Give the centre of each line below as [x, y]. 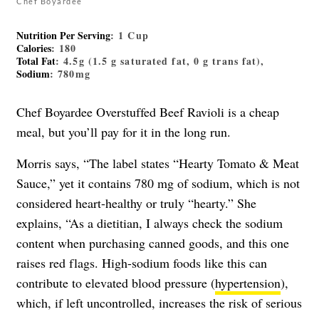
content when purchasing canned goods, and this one [153, 243]
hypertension [248, 283]
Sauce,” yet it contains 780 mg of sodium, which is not [158, 183]
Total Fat [36, 61]
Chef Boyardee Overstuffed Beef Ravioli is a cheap [148, 112]
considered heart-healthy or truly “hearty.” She [136, 203]
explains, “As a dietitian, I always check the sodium [150, 223]
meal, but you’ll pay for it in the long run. [124, 132]
